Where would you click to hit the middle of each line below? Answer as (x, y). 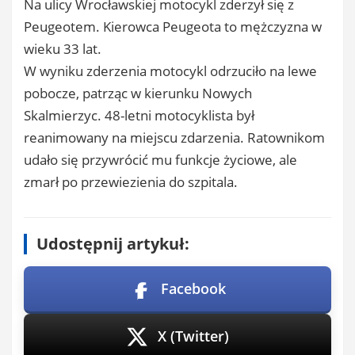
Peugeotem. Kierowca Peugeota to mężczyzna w (173, 27)
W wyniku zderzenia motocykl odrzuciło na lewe (170, 71)
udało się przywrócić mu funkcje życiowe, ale (160, 160)
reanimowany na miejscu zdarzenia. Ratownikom (174, 138)
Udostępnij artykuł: (113, 244)
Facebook (193, 289)
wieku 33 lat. (63, 49)
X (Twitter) (193, 336)
